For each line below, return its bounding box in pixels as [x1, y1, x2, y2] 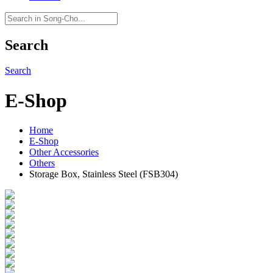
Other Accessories [29, 147, 99, 158]
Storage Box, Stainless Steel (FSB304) [29, 169, 178, 180]
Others [29, 158, 55, 169]
